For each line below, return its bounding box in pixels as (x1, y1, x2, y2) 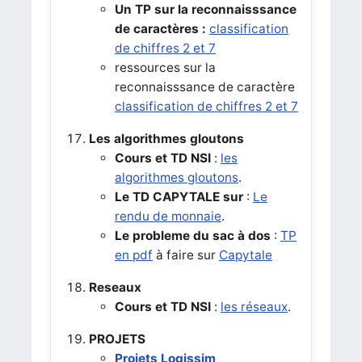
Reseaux (88, 279, 141, 295)
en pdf (114, 246, 153, 263)
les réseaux (220, 298, 288, 314)
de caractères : (114, 20, 206, 36)
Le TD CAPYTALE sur (114, 188, 243, 204)
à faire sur (152, 246, 219, 263)
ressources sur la (114, 59, 216, 75)
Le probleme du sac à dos (114, 227, 271, 243)
